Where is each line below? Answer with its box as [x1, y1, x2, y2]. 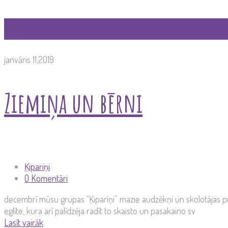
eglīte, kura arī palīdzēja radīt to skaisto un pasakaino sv [4, 205, 195, 217]
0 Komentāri [24, 173, 68, 184]
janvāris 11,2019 [4, 54, 54, 66]
